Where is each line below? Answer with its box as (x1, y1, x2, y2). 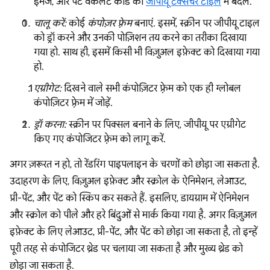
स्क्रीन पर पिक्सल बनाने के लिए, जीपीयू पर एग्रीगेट (66, 118, 246, 131)
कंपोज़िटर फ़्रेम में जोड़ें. (34, 96, 113, 109)
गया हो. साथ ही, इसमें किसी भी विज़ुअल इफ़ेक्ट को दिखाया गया (34, 46, 260, 58)
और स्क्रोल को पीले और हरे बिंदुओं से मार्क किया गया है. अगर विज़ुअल (10, 209, 257, 221)
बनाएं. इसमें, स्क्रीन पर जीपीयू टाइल (132, 17, 260, 30)
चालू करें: (34, 17, 66, 30)
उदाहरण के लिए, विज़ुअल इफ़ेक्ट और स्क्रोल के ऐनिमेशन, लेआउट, (10, 175, 246, 187)
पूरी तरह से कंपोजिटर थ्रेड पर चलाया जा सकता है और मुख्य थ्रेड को (10, 242, 243, 255)
